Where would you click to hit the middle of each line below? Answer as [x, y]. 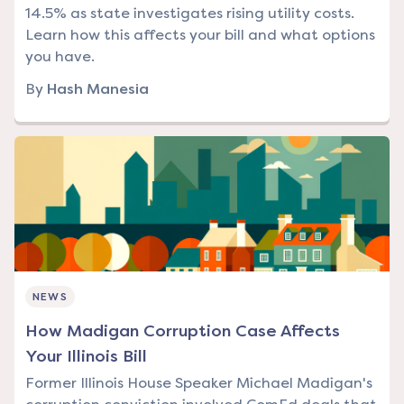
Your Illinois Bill [86, 357]
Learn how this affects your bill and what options [200, 35]
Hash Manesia [98, 89]
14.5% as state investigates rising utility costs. [190, 14]
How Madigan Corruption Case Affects [183, 331]
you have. [60, 57]
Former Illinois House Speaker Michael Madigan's [199, 383]
